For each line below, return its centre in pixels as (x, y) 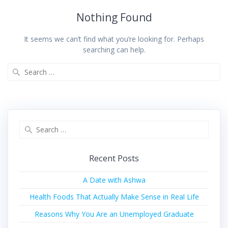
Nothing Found (114, 17)
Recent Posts (114, 158)
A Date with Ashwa (114, 180)
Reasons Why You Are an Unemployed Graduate (114, 214)
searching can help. (114, 49)
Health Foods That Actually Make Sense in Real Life (114, 197)
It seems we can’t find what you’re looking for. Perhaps (114, 39)
